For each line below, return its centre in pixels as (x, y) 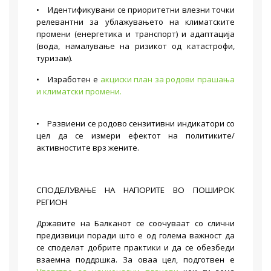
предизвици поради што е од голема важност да (135, 235)
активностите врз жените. (88, 148)
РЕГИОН (53, 202)
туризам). (54, 58)
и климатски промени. (79, 91)
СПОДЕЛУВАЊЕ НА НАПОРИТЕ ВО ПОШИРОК (135, 190)
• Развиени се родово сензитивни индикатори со (135, 123)
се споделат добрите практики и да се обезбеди (135, 247)
